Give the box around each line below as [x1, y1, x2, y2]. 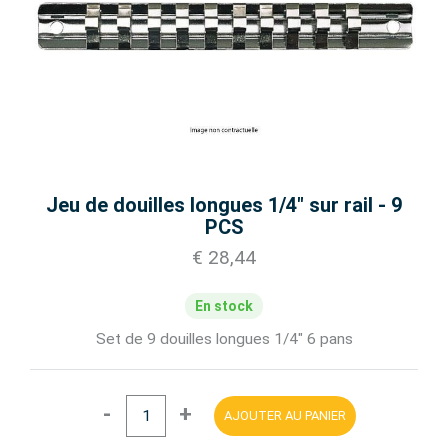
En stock [195, 298, 253, 314]
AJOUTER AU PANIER [224, 408, 346, 424]
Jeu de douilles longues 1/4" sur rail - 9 [46, 193, 402, 217]
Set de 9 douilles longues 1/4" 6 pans [95, 330, 353, 348]
